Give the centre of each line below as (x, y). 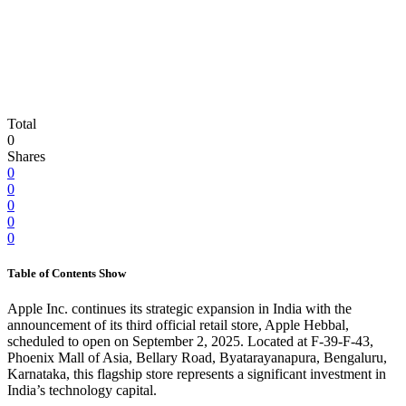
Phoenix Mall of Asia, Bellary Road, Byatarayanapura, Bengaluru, (197, 358)
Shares (26, 156)
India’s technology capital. (82, 391)
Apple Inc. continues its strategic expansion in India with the (179, 309)
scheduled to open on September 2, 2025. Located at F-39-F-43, (190, 342)
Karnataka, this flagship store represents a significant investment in (197, 374)
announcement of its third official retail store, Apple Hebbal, (178, 325)
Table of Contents (53, 273)
